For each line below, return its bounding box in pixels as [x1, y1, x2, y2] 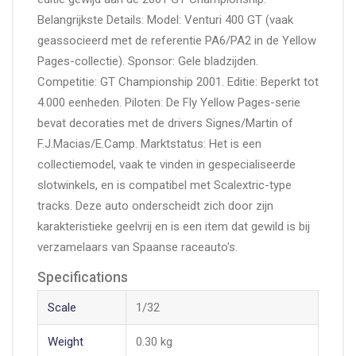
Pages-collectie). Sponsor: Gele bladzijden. [37, 54, 258, 69]
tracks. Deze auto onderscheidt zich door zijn [37, 199, 273, 214]
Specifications [37, 269, 128, 286]
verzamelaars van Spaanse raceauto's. [37, 240, 238, 255]
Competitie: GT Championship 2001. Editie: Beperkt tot [37, 75, 319, 90]
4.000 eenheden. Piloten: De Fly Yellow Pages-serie [37, 95, 300, 110]
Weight [47, 335, 83, 350]
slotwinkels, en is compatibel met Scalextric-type [37, 178, 292, 193]
